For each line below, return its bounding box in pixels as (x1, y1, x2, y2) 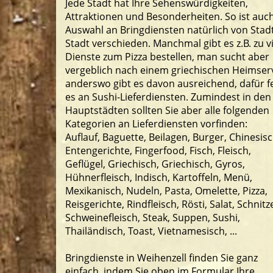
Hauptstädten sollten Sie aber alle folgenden (65, 104, 269, 117)
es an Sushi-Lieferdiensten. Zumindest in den (65, 90, 271, 104)
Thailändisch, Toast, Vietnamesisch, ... (65, 224, 237, 238)
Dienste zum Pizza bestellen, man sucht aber (65, 50, 269, 63)
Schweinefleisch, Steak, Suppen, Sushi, (65, 211, 240, 224)
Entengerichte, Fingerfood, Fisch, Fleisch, (65, 144, 251, 157)
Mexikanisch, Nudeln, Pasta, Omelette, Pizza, (65, 184, 268, 197)
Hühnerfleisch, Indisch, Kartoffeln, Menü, (65, 171, 252, 184)
